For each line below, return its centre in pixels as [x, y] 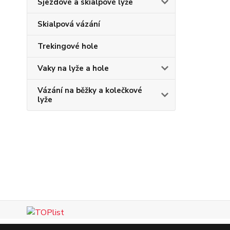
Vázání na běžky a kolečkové [90, 90]
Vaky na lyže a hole [73, 68]
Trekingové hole [68, 46]
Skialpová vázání [69, 24]
